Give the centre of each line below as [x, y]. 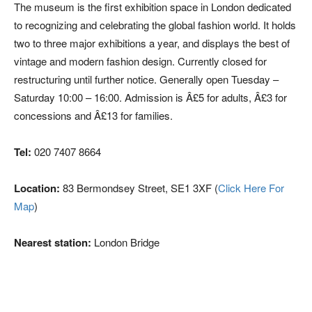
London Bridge [125, 242]
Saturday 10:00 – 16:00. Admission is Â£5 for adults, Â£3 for [150, 97]
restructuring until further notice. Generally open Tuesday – [146, 79]
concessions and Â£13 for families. [93, 115]
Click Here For [251, 188]
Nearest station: [53, 242]
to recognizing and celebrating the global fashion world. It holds [155, 25]
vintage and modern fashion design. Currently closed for [140, 61]
